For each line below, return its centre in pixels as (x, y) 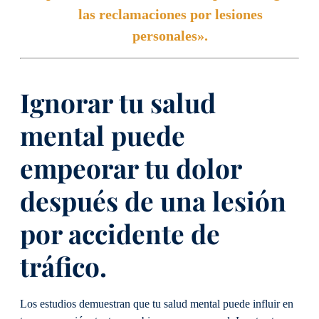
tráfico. (63, 266)
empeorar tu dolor (131, 167)
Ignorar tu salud (118, 102)
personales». (170, 36)
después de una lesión (153, 200)
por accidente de (120, 233)
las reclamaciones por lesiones (170, 15)
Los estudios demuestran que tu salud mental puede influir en (157, 304)
